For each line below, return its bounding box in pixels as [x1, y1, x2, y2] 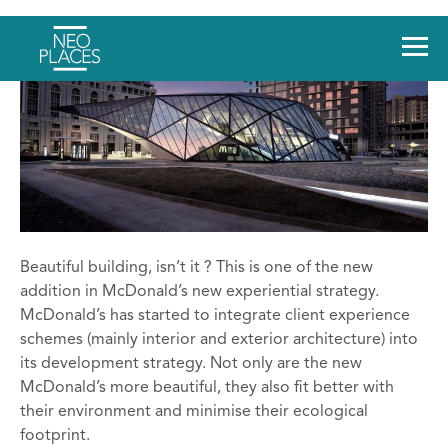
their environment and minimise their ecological [20, 403, 368, 420]
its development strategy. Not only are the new [20, 355, 362, 372]
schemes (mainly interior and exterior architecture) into [20, 331, 418, 348]
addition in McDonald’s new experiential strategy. [20, 283, 379, 300]
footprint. [20, 427, 90, 444]
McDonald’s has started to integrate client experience [20, 307, 410, 324]
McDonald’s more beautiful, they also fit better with [20, 379, 394, 396]
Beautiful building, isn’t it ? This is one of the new [20, 259, 373, 276]
